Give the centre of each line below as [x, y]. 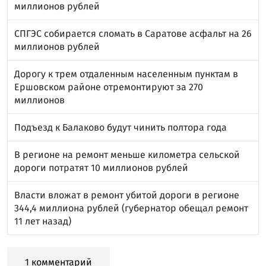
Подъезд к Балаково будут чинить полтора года [121, 127]
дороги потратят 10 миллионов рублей [101, 167]
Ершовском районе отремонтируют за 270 [109, 87]
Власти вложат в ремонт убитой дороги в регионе [127, 195]
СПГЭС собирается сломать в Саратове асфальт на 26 [133, 33]
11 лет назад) [43, 221]
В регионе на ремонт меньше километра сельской [127, 154]
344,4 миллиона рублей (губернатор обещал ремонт [131, 208]
